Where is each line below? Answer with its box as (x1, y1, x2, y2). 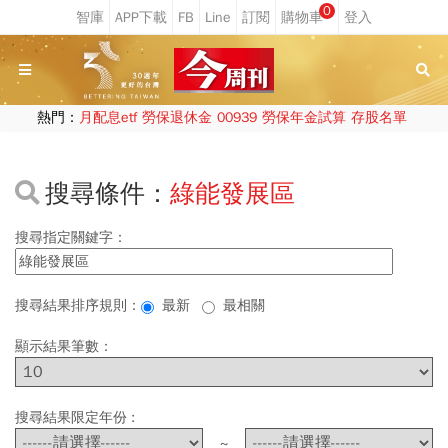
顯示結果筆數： (15, 338, 113, 355)
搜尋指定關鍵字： (15, 229, 127, 246)
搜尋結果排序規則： (15, 297, 141, 314)
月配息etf (78, 109, 137, 126)
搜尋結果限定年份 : (15, 409, 143, 426)
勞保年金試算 (261, 109, 346, 126)
